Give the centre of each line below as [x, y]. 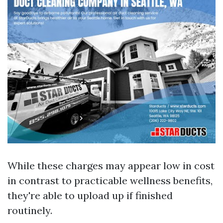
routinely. [30, 211]
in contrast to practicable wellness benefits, [110, 181]
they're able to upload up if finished [90, 196]
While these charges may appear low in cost [111, 166]
